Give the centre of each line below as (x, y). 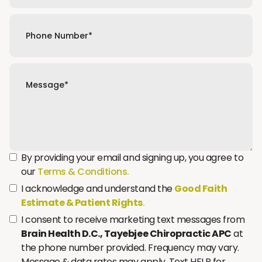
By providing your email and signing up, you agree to (132, 158)
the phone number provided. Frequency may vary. (130, 248)
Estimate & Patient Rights (82, 203)
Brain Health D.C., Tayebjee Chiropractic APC (126, 234)
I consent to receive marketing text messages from (133, 220)
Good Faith (201, 189)
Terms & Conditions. (83, 172)
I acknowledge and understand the (98, 189)
